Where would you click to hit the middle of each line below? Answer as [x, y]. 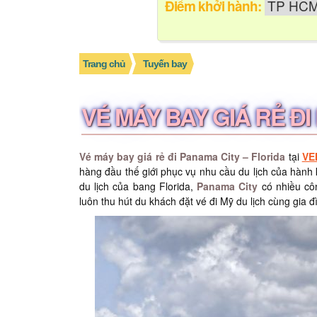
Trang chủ [104, 64]
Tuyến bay [165, 64]
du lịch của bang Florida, [138, 186]
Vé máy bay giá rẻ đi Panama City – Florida [183, 156]
